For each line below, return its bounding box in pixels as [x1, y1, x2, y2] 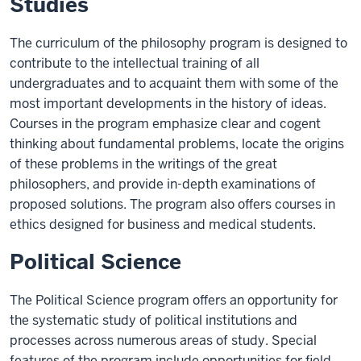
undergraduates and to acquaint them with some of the [10, 75, 338, 92]
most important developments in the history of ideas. [10, 95, 326, 112]
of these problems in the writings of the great [10, 156, 277, 172]
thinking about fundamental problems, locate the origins [10, 135, 344, 152]
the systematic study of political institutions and [10, 312, 297, 329]
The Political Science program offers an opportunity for [10, 292, 338, 309]
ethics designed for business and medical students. [10, 216, 316, 233]
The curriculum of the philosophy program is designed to [10, 35, 347, 52]
